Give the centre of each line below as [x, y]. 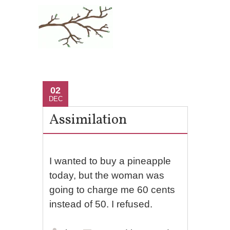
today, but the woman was [107, 175]
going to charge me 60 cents [112, 190]
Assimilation [88, 120]
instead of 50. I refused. [101, 204]
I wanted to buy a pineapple [110, 161]
